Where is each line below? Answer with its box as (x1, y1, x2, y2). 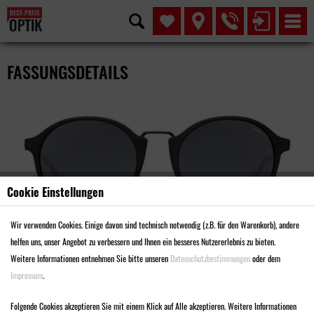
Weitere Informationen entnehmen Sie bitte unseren (11, 252, 170, 264)
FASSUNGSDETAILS (7, 59, 128, 84)
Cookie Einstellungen (7, 184, 104, 200)
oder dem (250, 252, 280, 264)
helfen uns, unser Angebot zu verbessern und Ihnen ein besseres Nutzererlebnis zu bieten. (11, 235, 275, 247)
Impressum (11, 269, 43, 281)
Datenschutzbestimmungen (170, 252, 250, 264)
